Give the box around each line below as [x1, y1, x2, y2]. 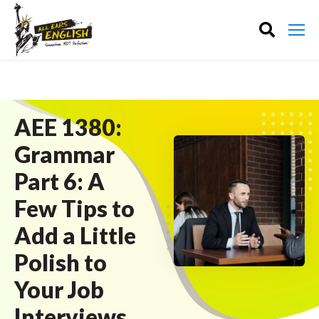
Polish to [14, 249, 107, 276]
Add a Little [14, 221, 136, 249]
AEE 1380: [14, 113, 122, 141]
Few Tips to [14, 194, 135, 222]
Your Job [14, 276, 104, 303]
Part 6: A [14, 167, 105, 195]
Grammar [14, 140, 115, 168]
